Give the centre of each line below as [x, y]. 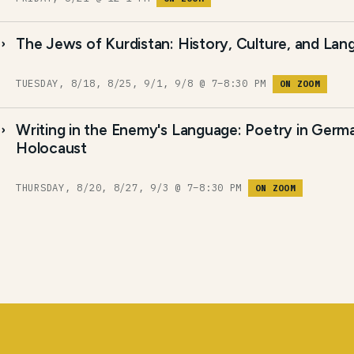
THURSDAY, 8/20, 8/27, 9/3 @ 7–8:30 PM [132, 187]
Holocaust [51, 148]
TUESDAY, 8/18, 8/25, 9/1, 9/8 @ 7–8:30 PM [144, 83]
